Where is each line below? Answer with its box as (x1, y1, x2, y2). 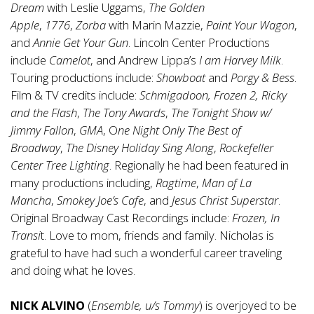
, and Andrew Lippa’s (90, 52, 196, 69)
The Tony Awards (83, 104, 165, 121)
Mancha (11, 192, 51, 209)
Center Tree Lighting (11, 157, 109, 174)
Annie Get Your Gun (33, 34, 128, 51)
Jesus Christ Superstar (172, 192, 278, 209)
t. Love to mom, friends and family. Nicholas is (41, 227, 274, 244)
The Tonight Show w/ (171, 104, 271, 121)
